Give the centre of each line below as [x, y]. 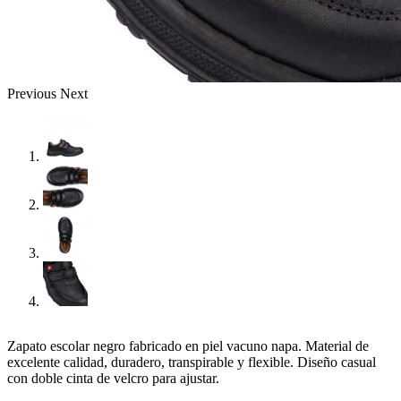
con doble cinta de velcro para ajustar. [113, 378]
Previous [32, 93]
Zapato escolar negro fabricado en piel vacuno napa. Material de [188, 346]
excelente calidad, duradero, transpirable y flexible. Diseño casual [192, 362]
